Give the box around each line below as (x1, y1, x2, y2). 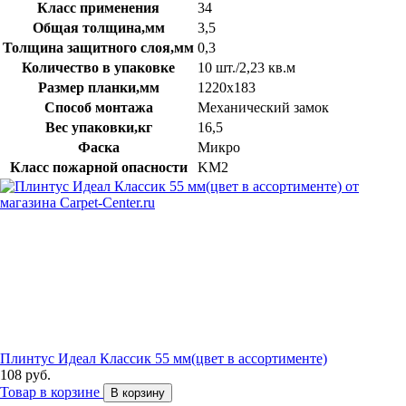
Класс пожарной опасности (9, 159, 188, 175)
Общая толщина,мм (32, 19, 165, 35)
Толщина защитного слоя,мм (3, 39, 194, 55)
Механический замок (198, 99, 329, 115)
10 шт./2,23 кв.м (198, 59, 295, 75)
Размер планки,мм (37, 79, 159, 95)
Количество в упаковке (22, 59, 175, 75)
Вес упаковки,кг (44, 119, 152, 135)
